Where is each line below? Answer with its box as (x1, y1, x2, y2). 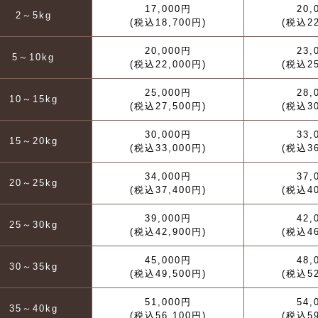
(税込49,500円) (129, 268, 207, 279)
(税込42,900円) (129, 226, 207, 237)
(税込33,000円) (129, 143, 207, 153)
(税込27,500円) (129, 101, 207, 111)
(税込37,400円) (129, 185, 207, 195)
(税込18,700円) (129, 17, 207, 28)
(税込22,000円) (129, 59, 207, 70)
